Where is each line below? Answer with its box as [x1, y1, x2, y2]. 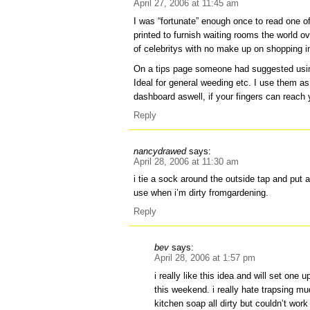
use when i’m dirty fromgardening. [134, 188, 269, 199]
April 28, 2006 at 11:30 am [134, 156, 239, 167]
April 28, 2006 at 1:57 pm [154, 253, 256, 264]
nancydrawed [134, 145, 187, 156]
